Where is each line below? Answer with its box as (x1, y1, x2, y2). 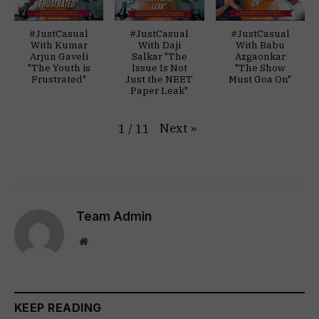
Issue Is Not (131, 61, 187, 74)
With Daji (137, 38, 181, 51)
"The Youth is (27, 61, 90, 74)
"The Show (234, 61, 286, 74)
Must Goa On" (229, 72, 292, 85)
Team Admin (76, 209, 152, 224)
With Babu (235, 38, 285, 51)
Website (87, 236, 119, 246)
